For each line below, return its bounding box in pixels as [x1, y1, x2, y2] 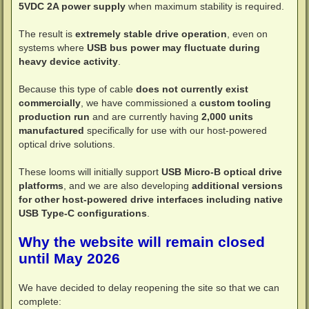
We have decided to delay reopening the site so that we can [19, 282, 279, 294]
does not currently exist [136, 83, 248, 95]
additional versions [192, 180, 283, 192]
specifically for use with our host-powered [84, 125, 267, 137]
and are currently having [90, 111, 201, 123]
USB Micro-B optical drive [161, 166, 282, 178]
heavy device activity [19, 56, 118, 68]
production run [19, 111, 90, 123]
